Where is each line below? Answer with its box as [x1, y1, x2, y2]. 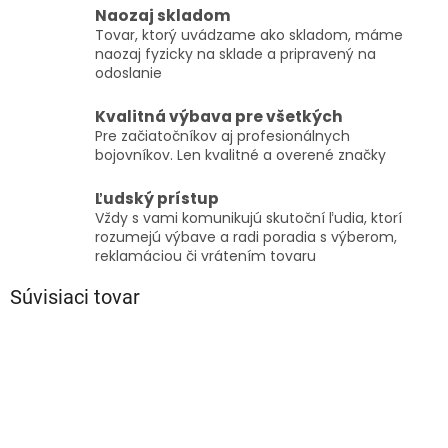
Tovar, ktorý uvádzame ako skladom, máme [95, 25, 403, 46]
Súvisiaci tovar [10, 285, 140, 310]
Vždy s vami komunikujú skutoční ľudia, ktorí [95, 208, 402, 229]
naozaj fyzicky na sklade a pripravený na [95, 44, 376, 65]
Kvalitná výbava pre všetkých [95, 106, 343, 128]
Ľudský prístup [95, 188, 219, 210]
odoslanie [95, 63, 162, 84]
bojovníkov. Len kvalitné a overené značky [95, 145, 386, 166]
